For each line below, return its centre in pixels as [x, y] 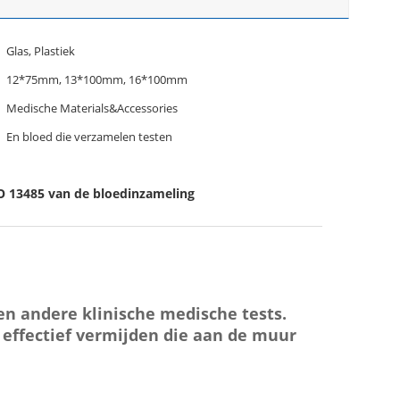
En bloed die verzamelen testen [89, 137]
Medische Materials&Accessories [92, 108]
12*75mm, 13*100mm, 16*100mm [97, 79]
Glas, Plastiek [41, 51]
